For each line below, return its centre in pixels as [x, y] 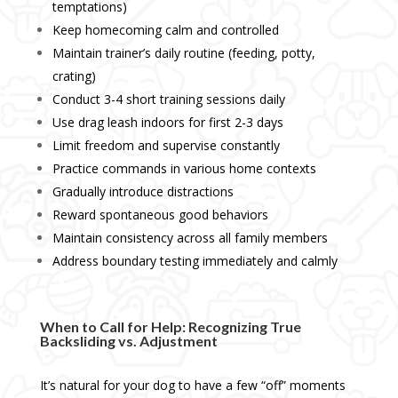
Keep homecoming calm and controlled [165, 30]
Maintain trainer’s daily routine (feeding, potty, [183, 53]
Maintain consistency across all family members [190, 238]
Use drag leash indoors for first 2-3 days [167, 123]
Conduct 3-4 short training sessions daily [168, 99]
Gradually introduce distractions [143, 192]
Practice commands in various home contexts [184, 169]
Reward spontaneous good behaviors [160, 215]
